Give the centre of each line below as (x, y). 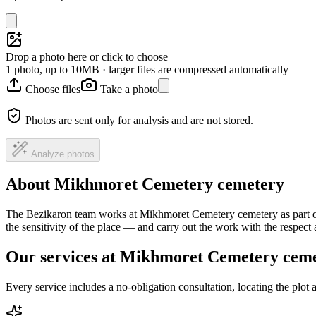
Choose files (53, 89)
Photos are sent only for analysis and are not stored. (139, 120)
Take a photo (129, 89)
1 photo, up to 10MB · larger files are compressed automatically (147, 69)
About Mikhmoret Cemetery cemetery (145, 184)
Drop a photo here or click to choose (87, 56)
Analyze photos (63, 154)
